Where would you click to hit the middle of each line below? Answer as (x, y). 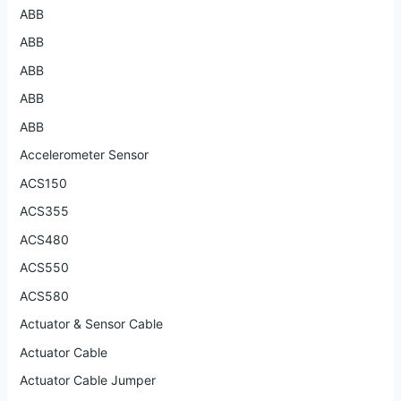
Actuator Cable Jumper (87, 380)
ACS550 (44, 268)
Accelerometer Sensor (84, 155)
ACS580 (44, 295)
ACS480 (44, 239)
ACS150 (43, 183)
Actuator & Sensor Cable (91, 324)
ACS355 (44, 211)
